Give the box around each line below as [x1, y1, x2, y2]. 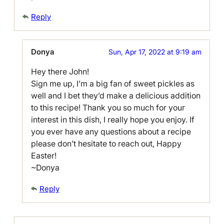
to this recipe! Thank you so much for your [30, 102, 185, 112]
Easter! [30, 150, 56, 160]
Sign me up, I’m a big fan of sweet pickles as [30, 78, 194, 88]
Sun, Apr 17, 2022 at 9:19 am [108, 47, 201, 56]
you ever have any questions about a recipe [30, 126, 191, 136]
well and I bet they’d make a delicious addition [30, 90, 200, 100]
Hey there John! [30, 66, 89, 76]
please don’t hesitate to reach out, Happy [30, 138, 181, 148]
